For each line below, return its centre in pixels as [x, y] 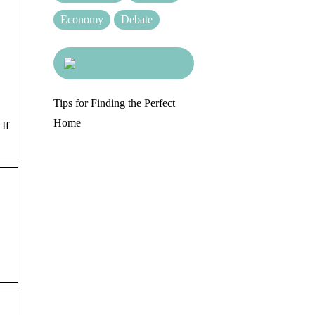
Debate [137, 19]
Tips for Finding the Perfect [114, 103]
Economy [82, 19]
